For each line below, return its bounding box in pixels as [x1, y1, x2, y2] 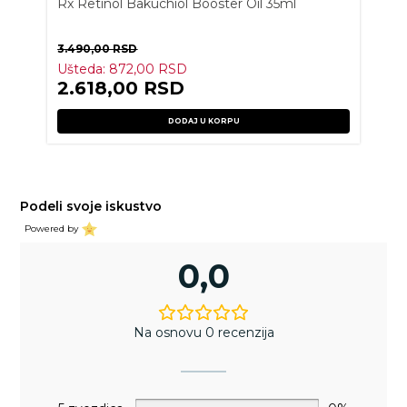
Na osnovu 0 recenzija [133, 324, 274, 342]
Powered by [25, 223, 79, 235]
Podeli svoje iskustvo [20, 198, 163, 214]
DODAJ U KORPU [167, 116, 240, 125]
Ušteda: [57, 61, 110, 77]
